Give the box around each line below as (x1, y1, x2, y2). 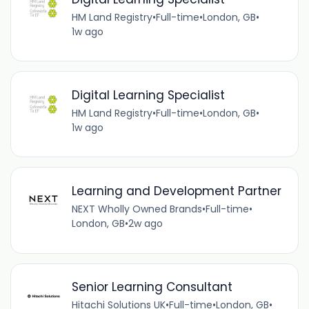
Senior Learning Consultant (71, 279, 232, 296)
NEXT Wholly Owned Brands (71, 202, 202, 217)
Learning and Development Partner (71, 183, 281, 200)
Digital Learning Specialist (71, 86, 225, 103)
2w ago (128, 217, 163, 231)
